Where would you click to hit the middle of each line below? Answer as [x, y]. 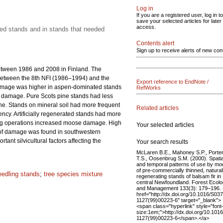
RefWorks [149, 88]
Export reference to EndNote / [172, 82]
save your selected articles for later [179, 21]
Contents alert [155, 43]
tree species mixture [73, 174]
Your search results [162, 142]
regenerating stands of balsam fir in [179, 176]
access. [146, 27]
